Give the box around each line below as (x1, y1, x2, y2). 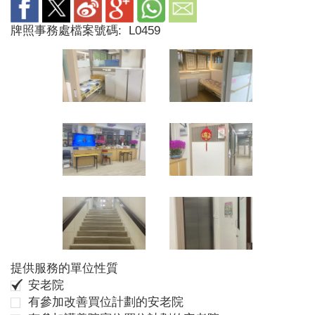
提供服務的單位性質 (11, 261, 118, 275)
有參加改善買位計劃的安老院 (28, 295, 184, 309)
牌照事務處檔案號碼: (11, 24, 125, 37)
